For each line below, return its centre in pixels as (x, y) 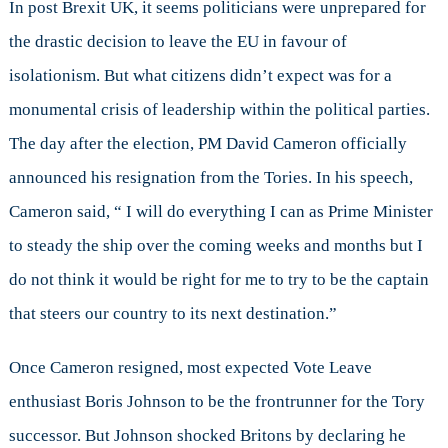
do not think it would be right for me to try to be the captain (218, 280)
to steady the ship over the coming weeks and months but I (215, 246)
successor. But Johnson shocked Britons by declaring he (207, 436)
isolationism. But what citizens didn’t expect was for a (200, 76)
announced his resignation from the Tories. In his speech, (210, 178)
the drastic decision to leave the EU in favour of (177, 42)
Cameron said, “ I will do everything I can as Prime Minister (220, 212)
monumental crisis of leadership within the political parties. (219, 110)
